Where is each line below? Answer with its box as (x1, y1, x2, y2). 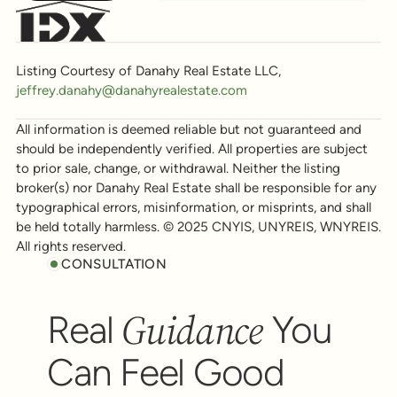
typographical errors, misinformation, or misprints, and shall (15, 198, 371, 215)
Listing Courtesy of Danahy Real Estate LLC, (15, 62, 281, 79)
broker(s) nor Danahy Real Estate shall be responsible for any (15, 179, 377, 196)
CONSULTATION (61, 255, 167, 272)
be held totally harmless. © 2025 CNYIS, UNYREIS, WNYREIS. (15, 218, 381, 235)
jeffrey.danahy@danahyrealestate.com (15, 82, 247, 98)
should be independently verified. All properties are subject (15, 140, 368, 157)
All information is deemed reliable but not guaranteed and (15, 121, 362, 137)
